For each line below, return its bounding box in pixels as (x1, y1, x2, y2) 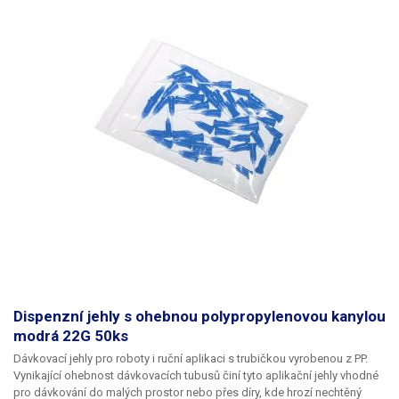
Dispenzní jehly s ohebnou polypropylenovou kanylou (13, 307, 386, 326)
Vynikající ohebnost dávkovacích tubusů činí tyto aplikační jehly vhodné (13, 369, 379, 383)
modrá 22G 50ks (13, 327, 128, 346)
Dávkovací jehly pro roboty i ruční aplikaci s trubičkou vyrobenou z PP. (13, 352, 368, 366)
